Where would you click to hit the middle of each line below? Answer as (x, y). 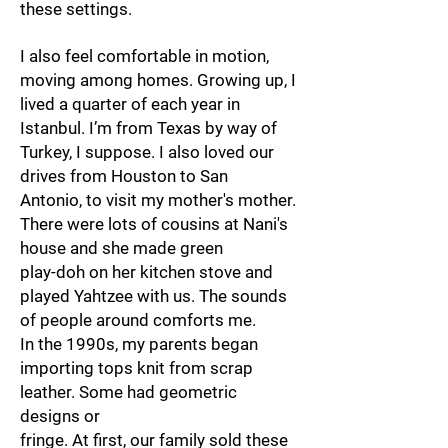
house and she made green (121, 248)
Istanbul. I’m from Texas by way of (148, 128)
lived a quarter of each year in (130, 104)
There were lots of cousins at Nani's (154, 224)
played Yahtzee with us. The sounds (153, 296)
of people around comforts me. (138, 320)
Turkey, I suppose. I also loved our (147, 152)
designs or (60, 416)
